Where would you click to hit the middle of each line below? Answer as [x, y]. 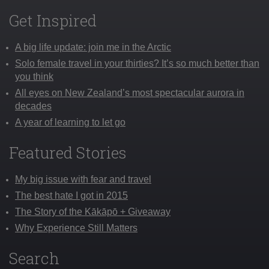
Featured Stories [68, 152]
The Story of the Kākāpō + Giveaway [93, 211]
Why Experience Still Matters [76, 228]
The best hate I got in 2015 [71, 195]
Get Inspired [53, 20]
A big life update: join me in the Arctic [93, 47]
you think [34, 76]
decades [33, 106]
